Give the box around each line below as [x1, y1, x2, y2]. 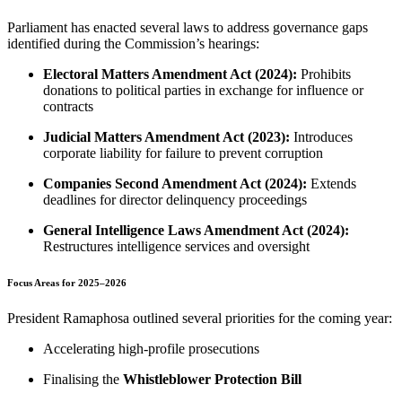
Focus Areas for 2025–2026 [7, 277, 127, 289]
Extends [307, 176, 356, 192]
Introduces [290, 129, 353, 145]
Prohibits [297, 66, 351, 83]
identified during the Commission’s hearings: [7, 36, 259, 52]
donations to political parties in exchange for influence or [43, 83, 363, 99]
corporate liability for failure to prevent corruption [43, 145, 323, 162]
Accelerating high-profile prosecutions [43, 341, 259, 356]
